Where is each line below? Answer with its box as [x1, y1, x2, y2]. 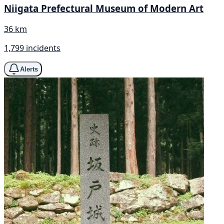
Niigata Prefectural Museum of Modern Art [4, 1, 203, 14]
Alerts [20, 65, 38, 73]
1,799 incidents [4, 42, 60, 54]
